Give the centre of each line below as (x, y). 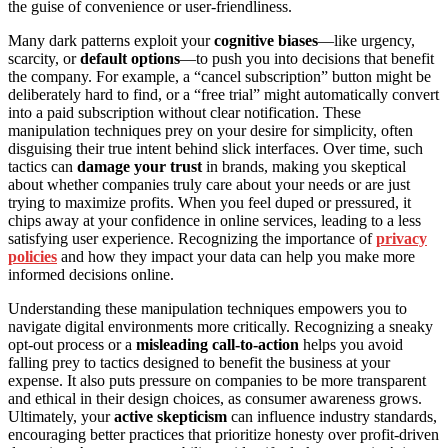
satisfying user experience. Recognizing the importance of (192, 239)
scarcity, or (44, 59)
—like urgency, (366, 41)
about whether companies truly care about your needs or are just (209, 185)
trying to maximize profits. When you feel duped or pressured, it (209, 203)
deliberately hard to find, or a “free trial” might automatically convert (223, 95)
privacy (401, 239)
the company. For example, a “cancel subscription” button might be (219, 77)
